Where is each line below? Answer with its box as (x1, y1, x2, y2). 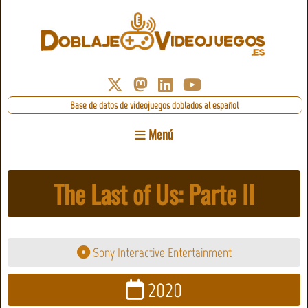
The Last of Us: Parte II (54, 175, 254, 212)
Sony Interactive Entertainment (89, 244, 232, 261)
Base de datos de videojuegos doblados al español (70, 99, 239, 112)
